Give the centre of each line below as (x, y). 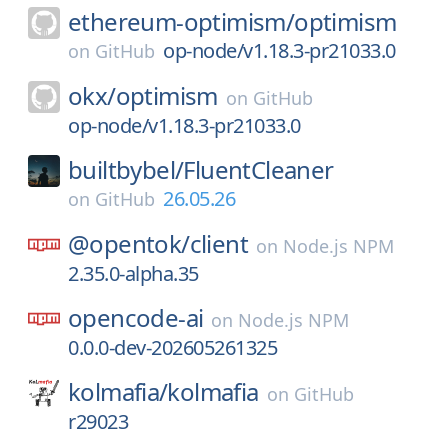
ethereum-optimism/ (181, 21)
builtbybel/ (126, 169)
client (219, 243)
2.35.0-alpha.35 (133, 273)
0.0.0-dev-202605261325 (172, 347)
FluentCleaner (258, 169)
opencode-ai (136, 317)
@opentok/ (129, 243)
